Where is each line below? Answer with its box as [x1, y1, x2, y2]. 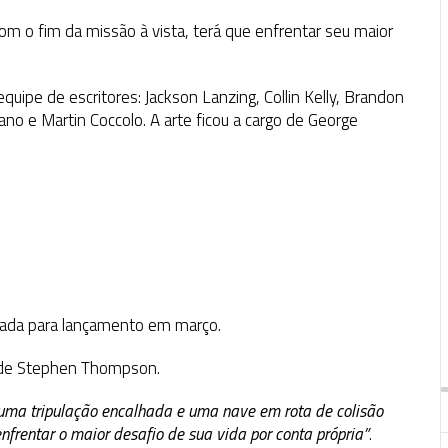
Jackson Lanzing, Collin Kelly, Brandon [145, 84, 404, 111]
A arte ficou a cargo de [150, 107, 308, 134]
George [308, 107, 358, 134]
